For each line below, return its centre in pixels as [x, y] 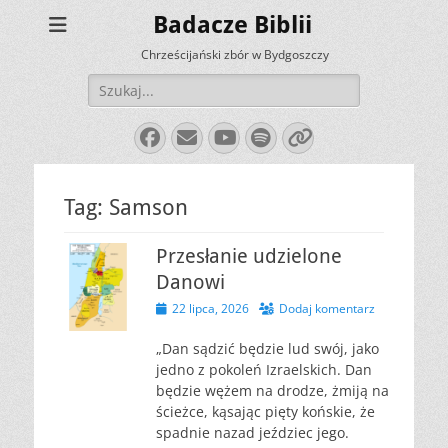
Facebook [196, 136]
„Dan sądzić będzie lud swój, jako [267, 348]
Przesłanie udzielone [249, 256]
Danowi [190, 282]
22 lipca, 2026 [210, 308]
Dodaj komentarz [327, 308]
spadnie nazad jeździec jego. [252, 432]
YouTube [266, 136]
